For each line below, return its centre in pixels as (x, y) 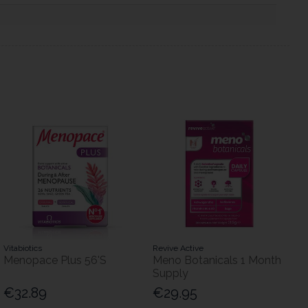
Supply (170, 274)
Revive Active (178, 249)
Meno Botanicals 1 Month (217, 261)
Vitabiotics (22, 249)
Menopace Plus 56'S (55, 261)
